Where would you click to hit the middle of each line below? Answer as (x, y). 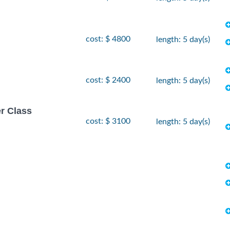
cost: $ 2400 (108, 80)
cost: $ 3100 (108, 121)
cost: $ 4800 (108, 39)
